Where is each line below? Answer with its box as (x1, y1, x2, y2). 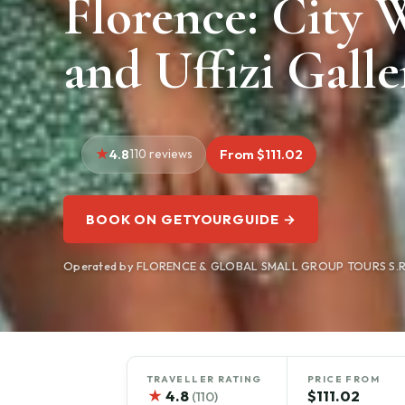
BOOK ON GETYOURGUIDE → (86, 210, 297, 228)
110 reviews (128, 146, 193, 163)
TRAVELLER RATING (146, 372, 262, 385)
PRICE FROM (306, 372, 381, 385)
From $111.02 (219, 146, 303, 164)
